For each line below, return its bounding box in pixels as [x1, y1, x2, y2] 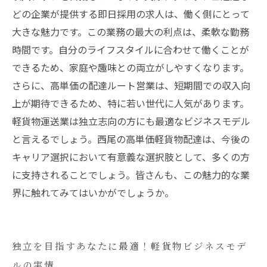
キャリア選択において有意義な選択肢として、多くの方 [12, 150, 250, 164]
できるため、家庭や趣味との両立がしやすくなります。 [12, 60, 249, 74]
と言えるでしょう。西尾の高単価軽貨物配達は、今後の [12, 132, 250, 146]
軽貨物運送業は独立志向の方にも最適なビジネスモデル [12, 114, 250, 128]
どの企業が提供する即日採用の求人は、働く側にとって [12, 7, 250, 21]
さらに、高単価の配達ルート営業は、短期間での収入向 [12, 78, 250, 92]
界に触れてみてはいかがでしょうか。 [12, 185, 174, 200]
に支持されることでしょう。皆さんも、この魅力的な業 [12, 167, 250, 182]
